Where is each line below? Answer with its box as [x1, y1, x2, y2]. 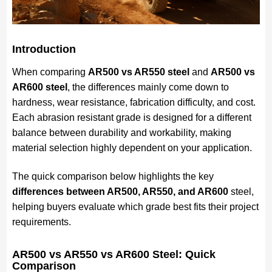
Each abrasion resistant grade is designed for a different [12, 112, 251, 123]
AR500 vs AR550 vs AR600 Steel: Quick [12, 248, 216, 260]
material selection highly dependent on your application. [12, 142, 252, 153]
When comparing [12, 66, 88, 77]
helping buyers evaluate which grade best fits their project [12, 201, 259, 212]
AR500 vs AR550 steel [87, 66, 189, 77]
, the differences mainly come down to [67, 81, 229, 92]
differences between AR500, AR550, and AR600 [12, 186, 228, 197]
